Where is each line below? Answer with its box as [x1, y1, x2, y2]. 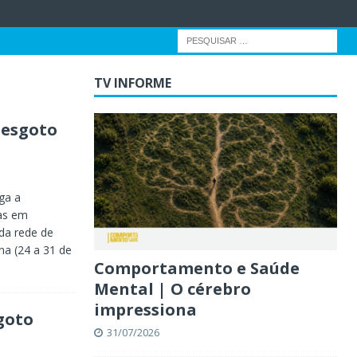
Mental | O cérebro [93, 277, 251, 300]
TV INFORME [93, 74, 171, 92]
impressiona [93, 298, 197, 320]
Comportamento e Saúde [93, 257, 300, 279]
